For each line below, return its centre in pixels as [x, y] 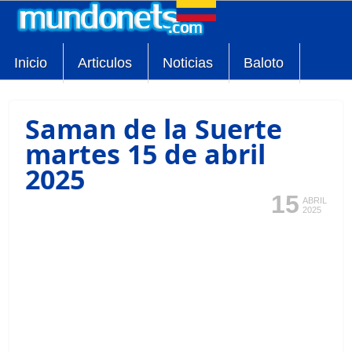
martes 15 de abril [146, 154]
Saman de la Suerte [154, 129]
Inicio [31, 62]
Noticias [188, 62]
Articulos [105, 62]
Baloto [264, 62]
